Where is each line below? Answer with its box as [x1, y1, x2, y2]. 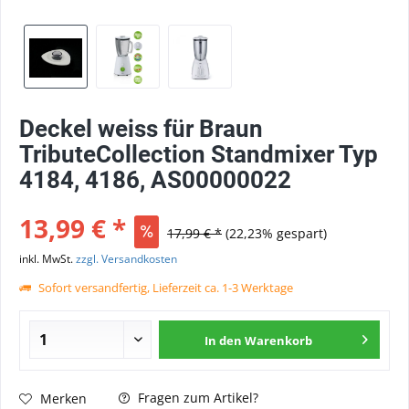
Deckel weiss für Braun [19, 115, 263, 142]
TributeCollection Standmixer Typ [19, 141, 378, 168]
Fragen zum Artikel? [134, 389, 258, 406]
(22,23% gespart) [225, 225, 327, 242]
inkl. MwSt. [19, 251, 76, 267]
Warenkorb [245, 332, 313, 349]
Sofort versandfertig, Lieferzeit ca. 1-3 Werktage [36, 279, 293, 296]
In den [204, 332, 243, 349]
